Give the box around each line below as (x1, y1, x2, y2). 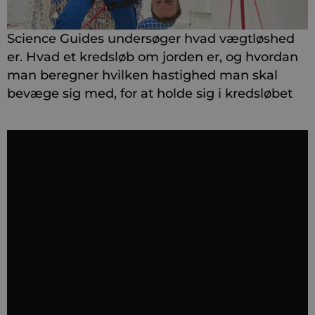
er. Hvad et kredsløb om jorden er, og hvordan (7, 49, 298, 65)
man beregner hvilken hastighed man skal (7, 67, 278, 83)
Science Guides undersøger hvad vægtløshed (7, 31, 295, 46)
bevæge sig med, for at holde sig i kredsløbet (7, 86, 292, 101)
